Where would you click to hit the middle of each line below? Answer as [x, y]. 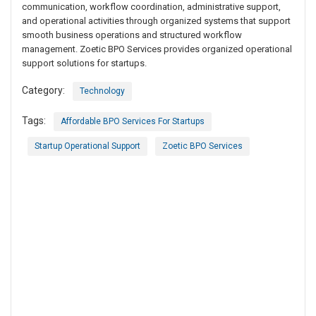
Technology [102, 91]
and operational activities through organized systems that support [156, 21]
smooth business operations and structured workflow [132, 35]
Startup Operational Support [87, 146]
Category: [43, 91]
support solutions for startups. [84, 63]
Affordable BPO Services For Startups [133, 122]
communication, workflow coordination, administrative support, [151, 7]
